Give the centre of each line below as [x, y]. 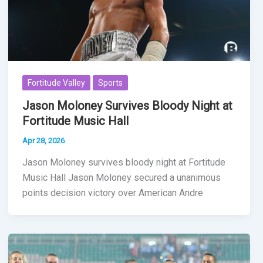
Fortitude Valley [56, 82]
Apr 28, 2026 [43, 140]
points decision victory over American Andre [112, 193]
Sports [110, 82]
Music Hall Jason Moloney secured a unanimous [121, 178]
